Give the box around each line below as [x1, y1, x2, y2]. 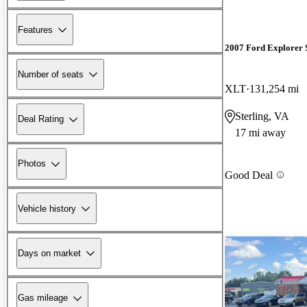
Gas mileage [18, 293, 68, 304]
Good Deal [225, 169, 273, 181]
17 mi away [235, 126, 286, 138]
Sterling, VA [235, 110, 289, 122]
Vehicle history [18, 203, 76, 214]
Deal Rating [18, 114, 64, 125]
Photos [18, 158, 46, 169]
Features [18, 24, 53, 35]
